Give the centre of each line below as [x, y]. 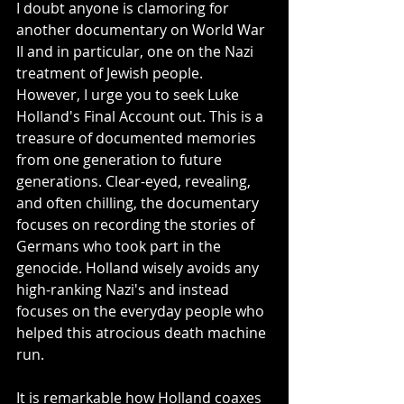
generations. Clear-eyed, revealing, [135, 181]
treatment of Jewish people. [111, 73]
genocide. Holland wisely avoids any [139, 267]
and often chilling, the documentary [139, 202]
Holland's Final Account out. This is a [142, 116]
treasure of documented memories [138, 138]
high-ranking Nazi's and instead [124, 289]
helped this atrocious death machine [143, 332]
